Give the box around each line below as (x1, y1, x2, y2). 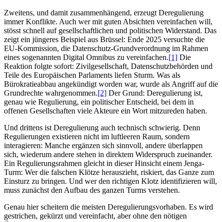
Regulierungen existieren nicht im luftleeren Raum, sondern (4, 132, 190, 141)
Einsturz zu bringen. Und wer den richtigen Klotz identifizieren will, (4, 177, 217, 186)
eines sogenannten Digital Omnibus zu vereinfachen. (4, 53, 168, 62)
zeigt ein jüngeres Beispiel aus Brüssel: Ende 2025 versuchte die (4, 35, 205, 44)
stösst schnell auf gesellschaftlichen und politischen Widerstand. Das (4, 26, 217, 35)
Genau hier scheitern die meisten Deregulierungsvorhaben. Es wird (4, 203, 213, 212)
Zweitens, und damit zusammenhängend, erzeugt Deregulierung (4, 8, 204, 17)
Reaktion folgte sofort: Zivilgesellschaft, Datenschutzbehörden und (4, 62, 213, 71)
